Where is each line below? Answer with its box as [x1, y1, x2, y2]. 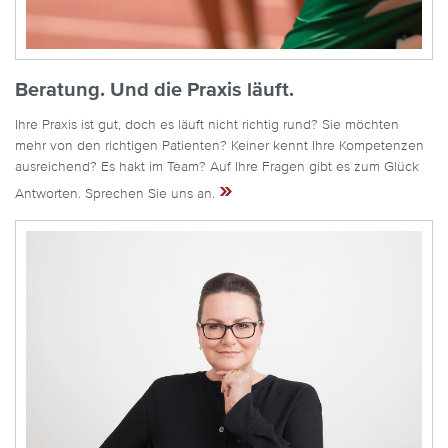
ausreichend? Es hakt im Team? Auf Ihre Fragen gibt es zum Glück [15, 159, 419, 174]
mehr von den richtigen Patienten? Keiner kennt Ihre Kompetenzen [15, 138, 424, 153]
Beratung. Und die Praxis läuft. [15, 79, 294, 100]
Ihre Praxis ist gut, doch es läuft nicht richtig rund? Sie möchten [15, 117, 399, 132]
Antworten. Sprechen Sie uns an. [15, 186, 219, 201]
